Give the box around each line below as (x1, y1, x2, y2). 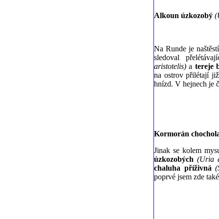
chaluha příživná (154, 163, 212, 172)
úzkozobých (154, 154, 194, 163)
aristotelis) (154, 62, 186, 70)
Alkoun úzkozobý (154, 11, 215, 20)
